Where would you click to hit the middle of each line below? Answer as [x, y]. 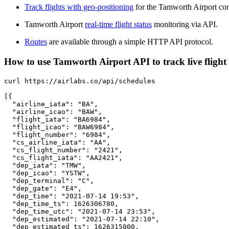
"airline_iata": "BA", [51, 104]
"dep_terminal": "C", [49, 180]
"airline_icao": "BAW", [53, 111]
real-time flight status [118, 25]
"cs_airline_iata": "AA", [57, 142]
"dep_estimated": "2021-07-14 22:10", [82, 219]
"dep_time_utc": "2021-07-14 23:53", [80, 211]
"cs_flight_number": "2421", [63, 150]
